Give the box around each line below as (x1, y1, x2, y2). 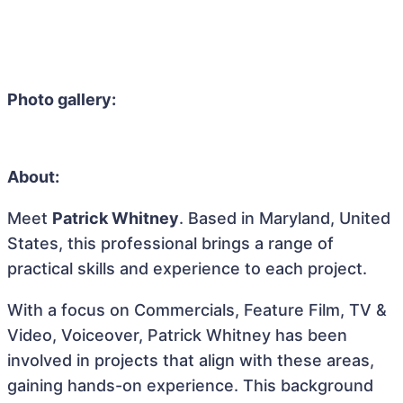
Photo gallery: (7, 90, 116, 109)
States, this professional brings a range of (7, 234, 334, 253)
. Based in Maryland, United (179, 209, 390, 228)
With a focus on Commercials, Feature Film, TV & (7, 300, 387, 319)
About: (7, 167, 59, 186)
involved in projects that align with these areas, (7, 351, 374, 370)
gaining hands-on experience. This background (7, 376, 373, 395)
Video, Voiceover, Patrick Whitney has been (7, 326, 347, 345)
